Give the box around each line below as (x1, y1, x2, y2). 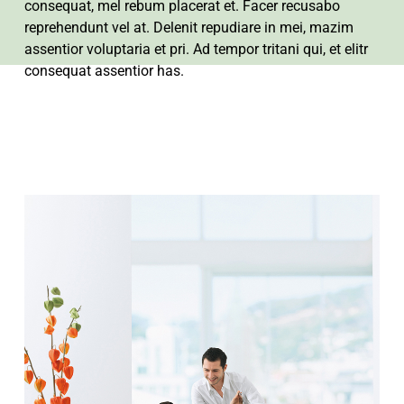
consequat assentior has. (23, 62, 184, 80)
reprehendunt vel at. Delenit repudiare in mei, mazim (23, 19, 353, 37)
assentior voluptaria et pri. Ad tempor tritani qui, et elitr (23, 41, 368, 59)
